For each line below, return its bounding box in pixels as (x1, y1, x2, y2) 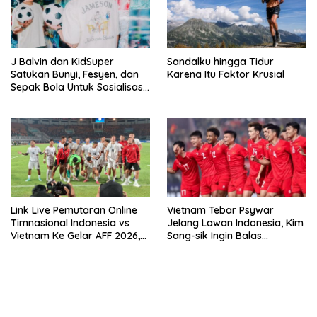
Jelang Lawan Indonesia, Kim (167, 216, 304, 229)
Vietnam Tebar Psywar (167, 203, 274, 217)
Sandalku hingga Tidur (167, 55, 274, 69)
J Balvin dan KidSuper (11, 55, 114, 69)
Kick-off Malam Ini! (11, 241, 98, 255)
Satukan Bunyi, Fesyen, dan (11, 68, 139, 81)
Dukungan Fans (167, 241, 240, 255)
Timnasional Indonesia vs (11, 216, 129, 229)
